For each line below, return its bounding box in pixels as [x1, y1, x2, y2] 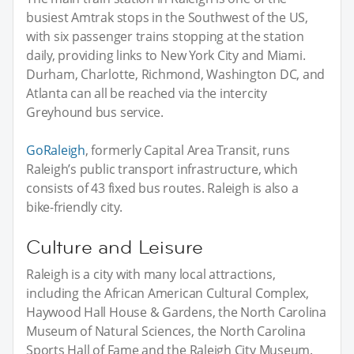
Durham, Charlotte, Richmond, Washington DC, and [26, 65, 326, 83]
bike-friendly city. [26, 198, 122, 216]
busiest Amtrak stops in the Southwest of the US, [26, 8, 308, 26]
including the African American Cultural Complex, [26, 284, 309, 302]
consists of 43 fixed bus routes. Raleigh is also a [26, 179, 299, 197]
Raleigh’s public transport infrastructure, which [26, 160, 298, 178]
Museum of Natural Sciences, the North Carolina [26, 322, 306, 340]
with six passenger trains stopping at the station [26, 27, 304, 45]
